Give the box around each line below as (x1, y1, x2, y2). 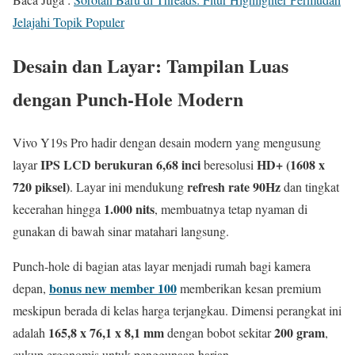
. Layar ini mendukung (70, 177, 187, 195)
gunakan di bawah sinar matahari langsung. (13, 222, 229, 239)
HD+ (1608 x (257, 155, 325, 174)
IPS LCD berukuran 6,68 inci (40, 155, 200, 174)
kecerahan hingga (13, 200, 104, 217)
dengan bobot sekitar (164, 323, 274, 341)
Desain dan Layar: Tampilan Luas (13, 51, 288, 79)
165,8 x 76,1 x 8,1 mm (48, 323, 164, 342)
